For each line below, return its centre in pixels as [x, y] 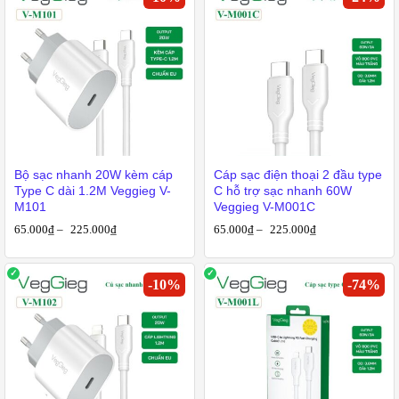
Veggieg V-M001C [265, 207]
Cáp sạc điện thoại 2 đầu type [298, 175]
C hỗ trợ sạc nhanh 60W [283, 191]
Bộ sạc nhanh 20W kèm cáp [94, 175]
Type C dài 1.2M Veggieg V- [93, 191]
